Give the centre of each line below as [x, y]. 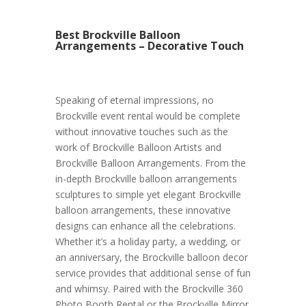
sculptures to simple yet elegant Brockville [148, 195]
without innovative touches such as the [141, 132]
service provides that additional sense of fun [153, 273]
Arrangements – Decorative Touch [149, 46]
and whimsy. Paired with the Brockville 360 [149, 289]
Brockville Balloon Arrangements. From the [150, 163]
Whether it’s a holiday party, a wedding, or [148, 242]
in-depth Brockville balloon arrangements [146, 179]
